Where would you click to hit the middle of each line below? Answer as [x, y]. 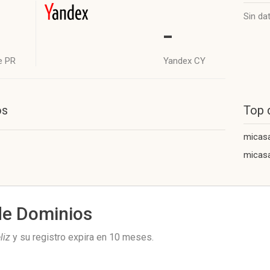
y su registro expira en [60, 237]
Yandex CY [184, 61]
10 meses [130, 237]
